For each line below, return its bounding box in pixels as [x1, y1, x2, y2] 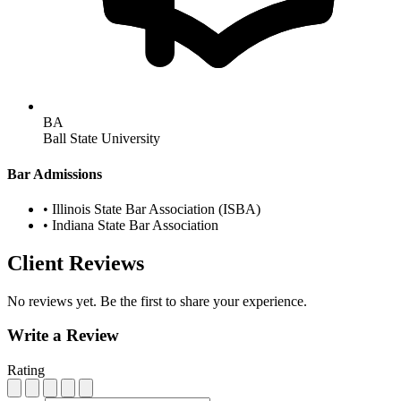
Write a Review [7, 326, 119, 346]
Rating [7, 363, 45, 379]
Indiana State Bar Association [48, 217, 218, 233]
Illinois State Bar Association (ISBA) [48, 200, 260, 217]
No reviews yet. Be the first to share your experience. [7, 293, 307, 309]
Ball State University [43, 131, 160, 147]
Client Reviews [7, 251, 144, 275]
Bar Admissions [7, 166, 102, 182]
